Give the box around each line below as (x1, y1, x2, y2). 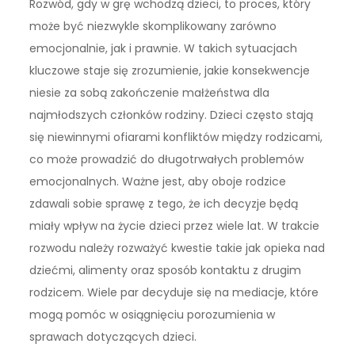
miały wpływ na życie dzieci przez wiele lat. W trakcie (29, 217, 320, 234)
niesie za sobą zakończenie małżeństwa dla (29, 84, 270, 101)
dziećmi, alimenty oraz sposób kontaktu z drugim (29, 261, 302, 278)
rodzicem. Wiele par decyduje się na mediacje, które (29, 284, 319, 300)
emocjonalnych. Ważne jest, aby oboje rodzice (29, 173, 287, 189)
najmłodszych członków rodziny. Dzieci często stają (29, 106, 314, 123)
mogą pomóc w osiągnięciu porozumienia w (29, 306, 276, 323)
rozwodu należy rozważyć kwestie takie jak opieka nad (29, 239, 326, 256)
